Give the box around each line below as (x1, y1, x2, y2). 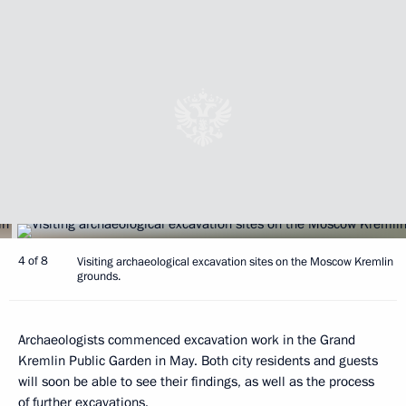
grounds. (77, 268, 121, 285)
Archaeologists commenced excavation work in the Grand (18, 331, 355, 350)
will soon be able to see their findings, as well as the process (18, 372, 374, 391)
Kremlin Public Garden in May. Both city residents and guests (18, 352, 378, 371)
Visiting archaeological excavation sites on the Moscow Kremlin (77, 254, 393, 271)
